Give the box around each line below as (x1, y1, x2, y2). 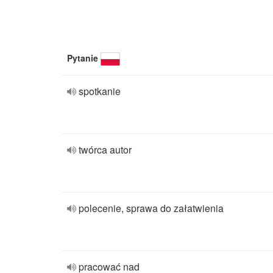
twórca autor (79, 143, 132, 157)
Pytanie (67, 52, 98, 64)
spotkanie (79, 84, 121, 98)
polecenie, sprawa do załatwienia (79, 201, 224, 215)
